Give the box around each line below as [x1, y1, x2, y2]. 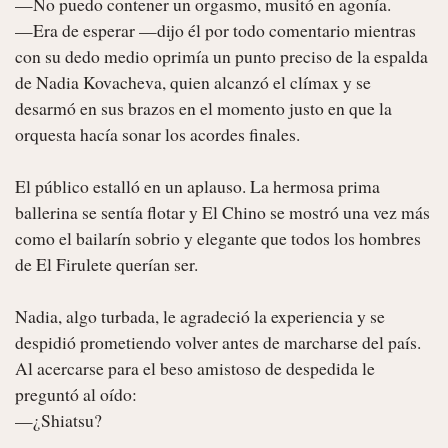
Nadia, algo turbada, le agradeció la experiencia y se [15, 303, 385, 328]
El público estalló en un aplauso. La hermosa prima [15, 173, 380, 198]
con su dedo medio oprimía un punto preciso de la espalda [15, 43, 428, 68]
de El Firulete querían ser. [15, 251, 198, 276]
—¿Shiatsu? [15, 407, 102, 432]
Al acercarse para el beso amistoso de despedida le [15, 355, 375, 380]
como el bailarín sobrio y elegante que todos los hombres [15, 225, 421, 250]
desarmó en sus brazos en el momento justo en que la [15, 95, 392, 120]
